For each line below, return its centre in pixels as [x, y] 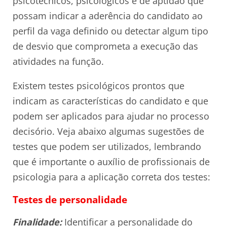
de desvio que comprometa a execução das [105, 46]
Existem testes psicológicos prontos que [99, 86]
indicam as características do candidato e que [110, 101]
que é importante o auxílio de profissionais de [111, 162]
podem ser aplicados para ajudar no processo [111, 116]
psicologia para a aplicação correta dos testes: [111, 177]
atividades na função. [58, 62]
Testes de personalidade [70, 200]
